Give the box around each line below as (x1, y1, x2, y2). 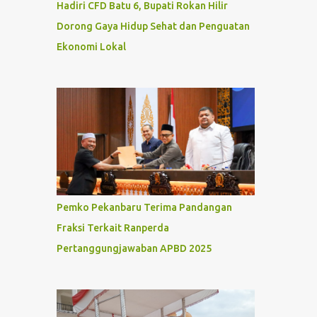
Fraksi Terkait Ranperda (56, 222, 169, 234)
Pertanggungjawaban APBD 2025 (56, 243, 212, 255)
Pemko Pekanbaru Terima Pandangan (56, 202, 232, 214)
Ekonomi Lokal (56, 41, 126, 53)
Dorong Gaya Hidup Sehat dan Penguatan (56, 21, 250, 33)
